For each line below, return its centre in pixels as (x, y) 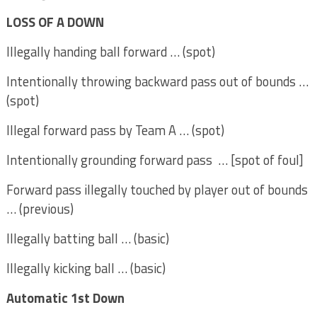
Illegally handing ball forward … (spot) (110, 52)
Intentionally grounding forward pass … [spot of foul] (155, 160)
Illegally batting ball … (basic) (87, 238)
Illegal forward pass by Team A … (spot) (116, 130)
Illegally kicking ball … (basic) (86, 268)
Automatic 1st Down (65, 298)
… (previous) (40, 209)
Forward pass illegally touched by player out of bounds (157, 190)
